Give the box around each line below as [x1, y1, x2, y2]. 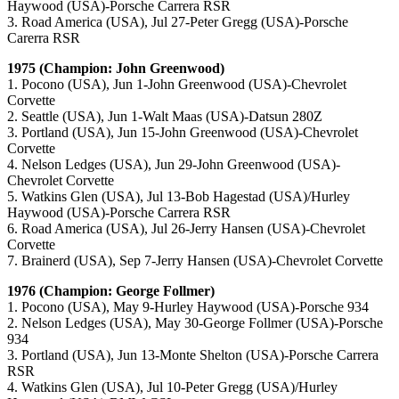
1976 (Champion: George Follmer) [7, 283, 215, 299]
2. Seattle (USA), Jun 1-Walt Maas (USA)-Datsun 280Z [7, 109, 322, 125]
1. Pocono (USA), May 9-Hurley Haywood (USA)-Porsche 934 [7, 299, 369, 315]
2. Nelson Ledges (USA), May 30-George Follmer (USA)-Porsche [7, 315, 383, 331]
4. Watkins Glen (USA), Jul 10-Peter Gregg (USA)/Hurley [7, 379, 338, 395]
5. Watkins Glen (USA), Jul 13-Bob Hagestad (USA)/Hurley [7, 189, 350, 205]
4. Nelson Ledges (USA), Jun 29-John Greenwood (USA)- [7, 157, 340, 173]
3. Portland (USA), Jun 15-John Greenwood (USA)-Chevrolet [7, 125, 358, 141]
